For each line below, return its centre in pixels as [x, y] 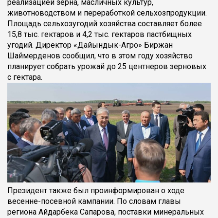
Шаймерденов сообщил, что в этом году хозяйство [100, 56]
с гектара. [25, 77]
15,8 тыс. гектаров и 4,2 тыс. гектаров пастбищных [100, 35]
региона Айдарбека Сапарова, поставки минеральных [106, 212]
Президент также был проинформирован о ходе [96, 190]
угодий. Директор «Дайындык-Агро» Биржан [90, 45]
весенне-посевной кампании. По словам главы [94, 201]
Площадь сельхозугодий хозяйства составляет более [105, 24]
